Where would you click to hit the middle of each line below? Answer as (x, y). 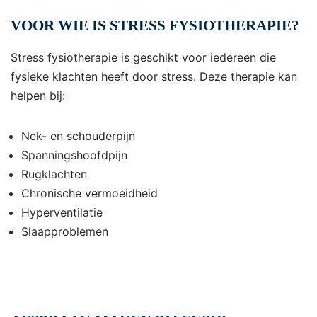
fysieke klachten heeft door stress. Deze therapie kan (154, 76)
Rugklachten (54, 174)
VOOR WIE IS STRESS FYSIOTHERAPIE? (155, 25)
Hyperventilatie (62, 212)
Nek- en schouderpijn (78, 136)
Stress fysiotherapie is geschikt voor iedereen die (143, 57)
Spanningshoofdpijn (74, 155)
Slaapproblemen (65, 231)
